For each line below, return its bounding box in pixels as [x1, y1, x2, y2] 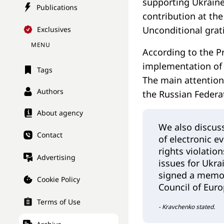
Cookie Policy [37, 174, 80, 184]
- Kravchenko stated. [158, 202, 215, 211]
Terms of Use [37, 197, 80, 207]
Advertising [37, 152, 75, 162]
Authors [37, 86, 63, 96]
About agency [37, 108, 83, 118]
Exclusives [37, 24, 71, 34]
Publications [36, 2, 77, 12]
